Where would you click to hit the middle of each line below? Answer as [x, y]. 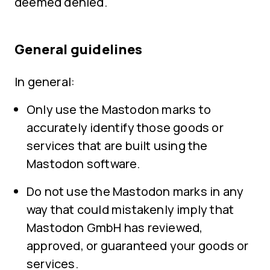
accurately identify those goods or [125, 127]
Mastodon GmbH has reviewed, [115, 228]
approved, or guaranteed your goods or [138, 246]
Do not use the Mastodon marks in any [135, 191]
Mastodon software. [83, 164]
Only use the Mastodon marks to [119, 109]
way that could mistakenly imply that [130, 209]
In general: [45, 82]
